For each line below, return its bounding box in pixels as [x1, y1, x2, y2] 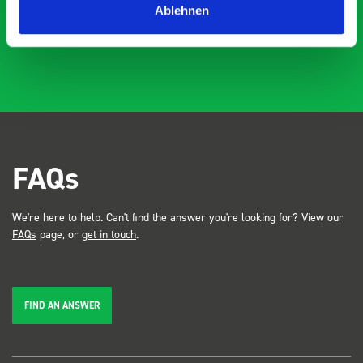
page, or [36, 226, 82, 241]
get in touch [82, 226, 136, 241]
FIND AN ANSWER [24, 298, 100, 312]
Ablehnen [154, 2, 209, 17]
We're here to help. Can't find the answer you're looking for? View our [12, 209, 344, 224]
